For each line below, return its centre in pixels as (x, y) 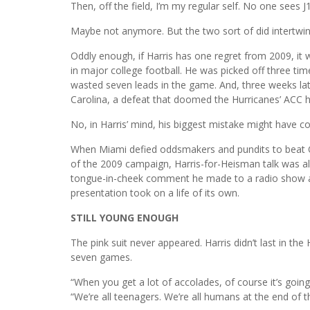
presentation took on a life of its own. (155, 192)
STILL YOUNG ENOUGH (125, 217)
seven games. (101, 257)
